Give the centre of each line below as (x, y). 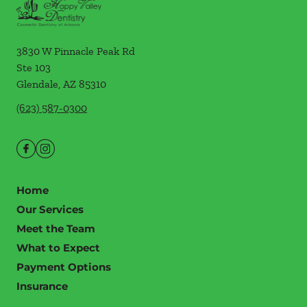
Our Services (50, 209)
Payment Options (64, 267)
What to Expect (58, 248)
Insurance (42, 286)
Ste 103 (34, 67)
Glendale (37, 84)
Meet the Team (56, 229)
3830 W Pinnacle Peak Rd (76, 51)
